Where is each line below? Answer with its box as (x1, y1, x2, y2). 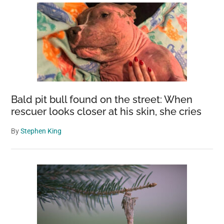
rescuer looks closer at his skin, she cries (11, 105, 202, 117)
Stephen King (20, 127, 62, 135)
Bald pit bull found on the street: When (11, 93, 193, 105)
